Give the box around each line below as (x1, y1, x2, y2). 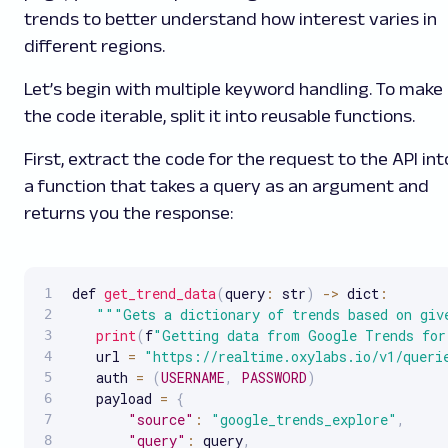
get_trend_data (104, 283, 216, 303)
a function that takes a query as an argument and (24, 175, 429, 196)
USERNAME (161, 367, 225, 387)
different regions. (24, 35, 165, 56)
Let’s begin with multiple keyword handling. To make (24, 78, 443, 99)
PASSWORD (241, 367, 307, 387)
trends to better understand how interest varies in (24, 8, 437, 29)
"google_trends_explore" (211, 409, 397, 429)
